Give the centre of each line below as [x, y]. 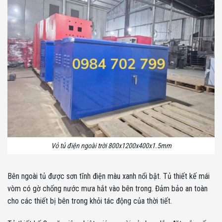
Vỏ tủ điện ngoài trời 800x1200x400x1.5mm [111, 146]
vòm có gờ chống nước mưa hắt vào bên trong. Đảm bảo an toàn [108, 189]
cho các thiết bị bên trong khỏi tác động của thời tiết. [90, 201]
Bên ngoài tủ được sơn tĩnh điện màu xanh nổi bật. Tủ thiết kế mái [109, 176]
